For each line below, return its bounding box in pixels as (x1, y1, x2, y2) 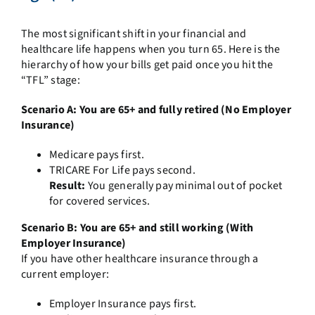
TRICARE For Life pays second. (49, 162, 195, 178)
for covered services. (49, 193, 150, 209)
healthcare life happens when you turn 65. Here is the (20, 41, 281, 57)
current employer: (20, 266, 110, 282)
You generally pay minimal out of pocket (85, 177, 283, 193)
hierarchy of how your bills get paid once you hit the (20, 56, 274, 72)
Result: (49, 177, 86, 193)
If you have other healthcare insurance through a (20, 250, 259, 266)
